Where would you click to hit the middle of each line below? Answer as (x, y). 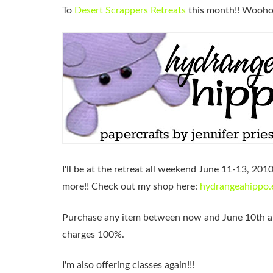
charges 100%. (93, 234)
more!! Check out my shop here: (131, 187)
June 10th (244, 217)
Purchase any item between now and (142, 217)
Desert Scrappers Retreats (130, 10)
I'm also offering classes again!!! (128, 265)
